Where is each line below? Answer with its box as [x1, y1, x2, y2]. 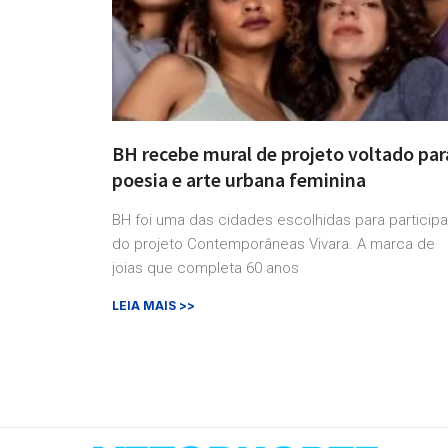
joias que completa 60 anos [112, 259, 299, 278]
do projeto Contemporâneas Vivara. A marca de [112, 235, 435, 254]
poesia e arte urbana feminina [112, 167, 366, 193]
